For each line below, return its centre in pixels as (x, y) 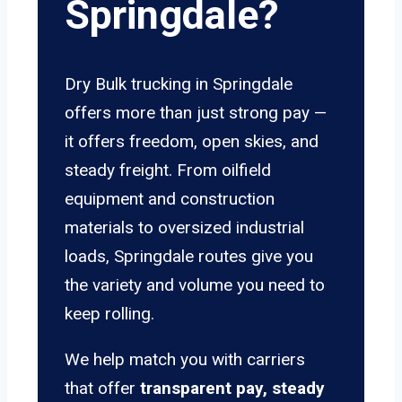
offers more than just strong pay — (196, 113)
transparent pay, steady (232, 389)
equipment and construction (170, 199)
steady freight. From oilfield (168, 170)
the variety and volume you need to (195, 285)
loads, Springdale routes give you (189, 257)
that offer (102, 389)
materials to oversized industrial (184, 228)
